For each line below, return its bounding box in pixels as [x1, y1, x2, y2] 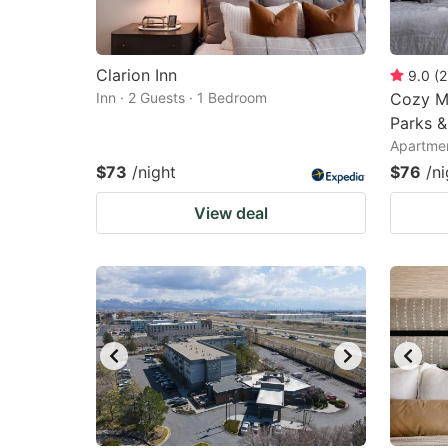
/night [132, 162, 176, 182]
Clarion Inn [96, 65, 177, 85]
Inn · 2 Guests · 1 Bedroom [96, 89, 267, 106]
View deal [194, 203, 268, 223]
